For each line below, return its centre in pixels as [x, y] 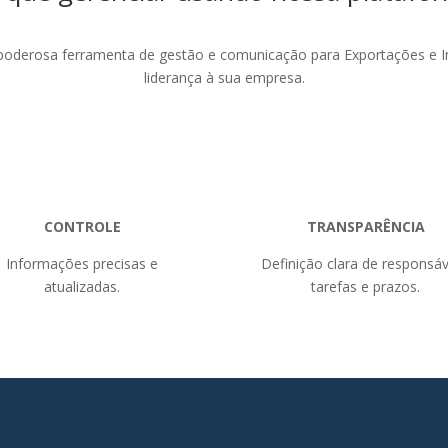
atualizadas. [82, 286]
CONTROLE [82, 226]
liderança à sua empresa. [224, 78]
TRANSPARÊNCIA [365, 226]
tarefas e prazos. [366, 286]
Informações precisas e [82, 263]
